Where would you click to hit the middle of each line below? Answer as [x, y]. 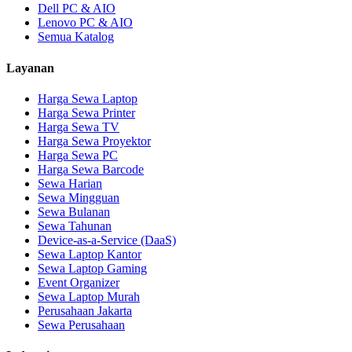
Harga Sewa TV [79, 127]
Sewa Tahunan [75, 226]
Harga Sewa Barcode [91, 169]
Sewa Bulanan [74, 212]
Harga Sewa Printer [86, 113]
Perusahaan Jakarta [85, 311]
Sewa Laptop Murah [89, 297]
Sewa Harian [70, 183]
